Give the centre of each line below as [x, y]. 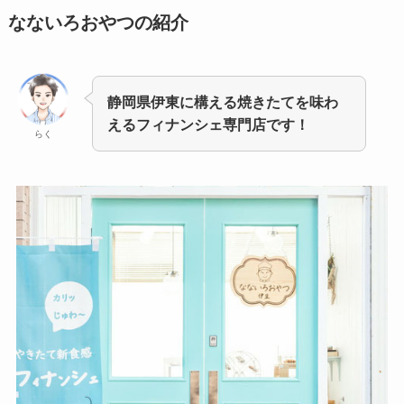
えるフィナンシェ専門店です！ [209, 125]
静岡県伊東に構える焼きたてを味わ [223, 102]
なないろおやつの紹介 [98, 23]
